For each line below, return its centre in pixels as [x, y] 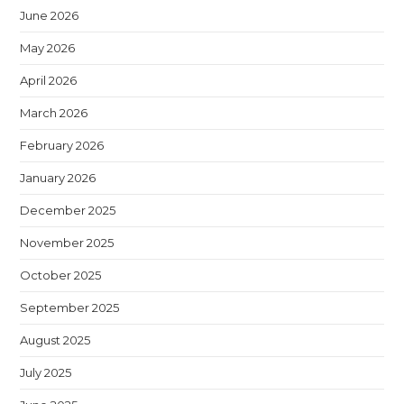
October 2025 [61, 275]
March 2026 [54, 112]
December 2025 [68, 210]
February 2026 [62, 145]
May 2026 [48, 47]
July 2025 [46, 372]
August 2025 [55, 340]
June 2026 [50, 15]
